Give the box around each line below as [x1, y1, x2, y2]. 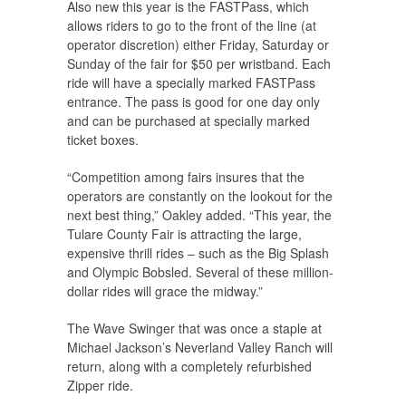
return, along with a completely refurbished [67, 357, 312, 376]
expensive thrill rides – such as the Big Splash [67, 244, 329, 263]
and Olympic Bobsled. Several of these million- [67, 263, 333, 282]
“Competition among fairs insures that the [67, 168, 304, 187]
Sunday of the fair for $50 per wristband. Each [67, 54, 331, 73]
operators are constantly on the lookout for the [67, 187, 333, 206]
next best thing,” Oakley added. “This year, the [67, 206, 332, 225]
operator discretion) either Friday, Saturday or [67, 35, 329, 54]
